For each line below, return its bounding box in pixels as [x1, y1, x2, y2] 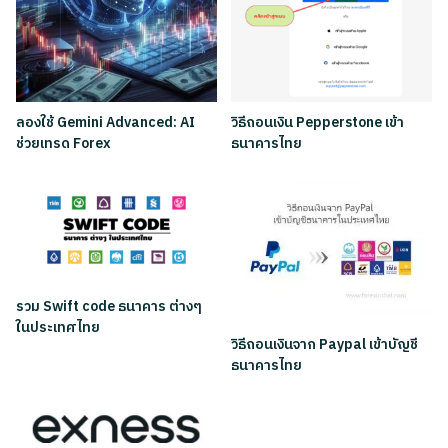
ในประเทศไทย [16, 316, 100, 340]
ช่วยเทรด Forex [16, 131, 111, 155]
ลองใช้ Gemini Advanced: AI [16, 110, 195, 134]
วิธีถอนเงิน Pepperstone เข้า [231, 110, 404, 134]
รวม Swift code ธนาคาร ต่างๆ [16, 295, 202, 319]
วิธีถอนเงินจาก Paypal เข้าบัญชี [231, 333, 418, 357]
